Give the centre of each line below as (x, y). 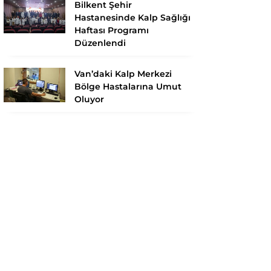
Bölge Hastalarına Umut (128, 86)
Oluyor (89, 99)
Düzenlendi (100, 43)
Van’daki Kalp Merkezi (123, 73)
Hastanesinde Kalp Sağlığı (132, 17)
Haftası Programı (112, 30)
